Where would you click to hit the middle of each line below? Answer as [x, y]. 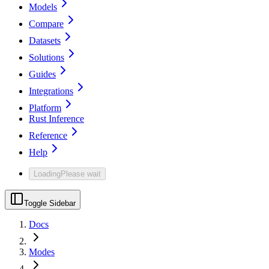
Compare [46, 24]
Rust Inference [56, 119]
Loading [47, 174]
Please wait [81, 174]
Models [43, 7]
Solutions [47, 58]
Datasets [45, 41]
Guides [42, 74]
